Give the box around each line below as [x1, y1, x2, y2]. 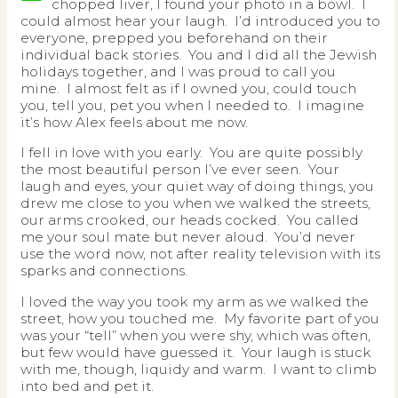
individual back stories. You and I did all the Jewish [20, 45, 377, 63]
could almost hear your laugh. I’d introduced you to [20, 12, 380, 29]
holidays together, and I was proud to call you [20, 62, 336, 80]
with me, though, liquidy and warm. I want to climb [20, 360, 377, 378]
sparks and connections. [20, 262, 202, 280]
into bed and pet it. [20, 377, 154, 394]
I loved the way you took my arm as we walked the [20, 292, 369, 310]
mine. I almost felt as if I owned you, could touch [20, 79, 356, 97]
